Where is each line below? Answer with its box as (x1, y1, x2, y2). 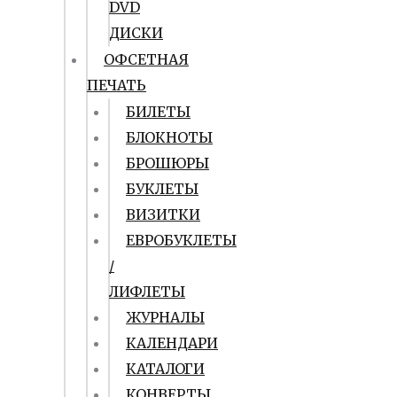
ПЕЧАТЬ (87, 76, 146, 94)
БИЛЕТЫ (126, 103, 191, 121)
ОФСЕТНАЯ (104, 51, 189, 68)
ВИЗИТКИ (126, 206, 200, 223)
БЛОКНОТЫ (126, 128, 213, 146)
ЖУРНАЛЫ (126, 308, 205, 326)
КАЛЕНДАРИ (126, 334, 218, 352)
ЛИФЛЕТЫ (109, 283, 185, 300)
